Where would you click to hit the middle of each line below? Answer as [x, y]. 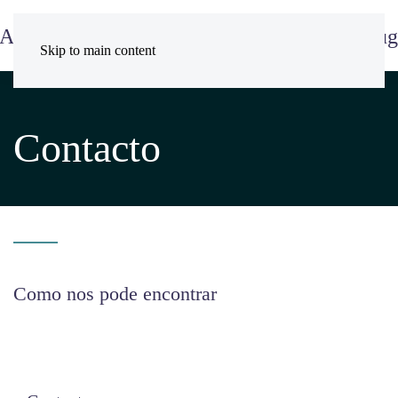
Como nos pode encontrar [115, 294]
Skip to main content [98, 50]
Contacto [87, 148]
